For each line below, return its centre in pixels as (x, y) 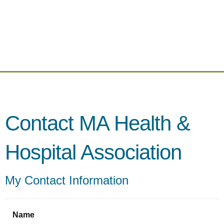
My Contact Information (67, 180)
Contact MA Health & (97, 123)
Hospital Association (93, 152)
